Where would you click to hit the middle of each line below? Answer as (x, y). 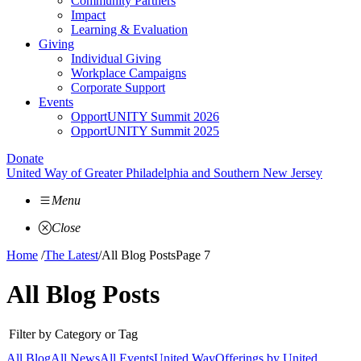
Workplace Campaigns (129, 73)
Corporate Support (118, 87)
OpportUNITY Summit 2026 (145, 116)
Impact (88, 15)
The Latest (71, 255)
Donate (25, 158)
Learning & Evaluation (129, 29)
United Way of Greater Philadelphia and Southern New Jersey (164, 173)
